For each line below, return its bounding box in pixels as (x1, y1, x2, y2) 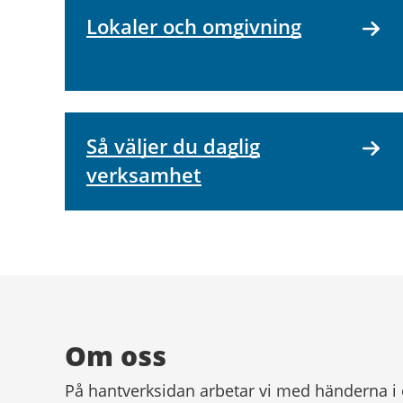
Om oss (65, 337, 166, 375)
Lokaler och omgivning (86, 13, 301, 40)
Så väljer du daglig (86, 132, 260, 160)
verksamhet (86, 161, 201, 189)
